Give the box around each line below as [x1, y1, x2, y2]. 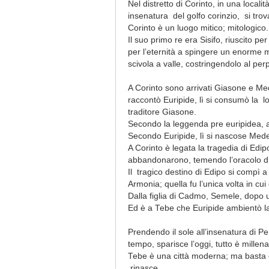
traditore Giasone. [128, 107, 196, 116]
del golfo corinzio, [173, 11, 242, 20]
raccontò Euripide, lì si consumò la [128, 95, 261, 104]
